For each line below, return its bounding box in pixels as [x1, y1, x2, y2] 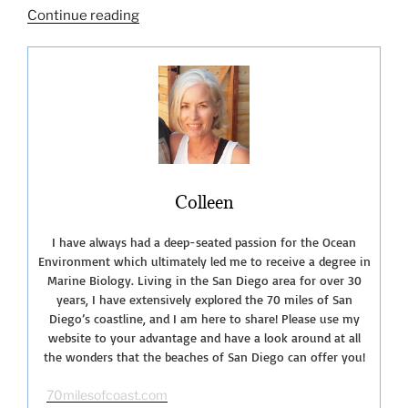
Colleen [175, 190, 233, 213]
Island [138, 49, 177, 66]
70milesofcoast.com [46, 386, 168, 403]
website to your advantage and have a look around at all [47, 329, 361, 345]
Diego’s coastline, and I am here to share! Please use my [48, 310, 360, 326]
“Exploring [138, 5, 205, 23]
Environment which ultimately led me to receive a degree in [37, 252, 371, 269]
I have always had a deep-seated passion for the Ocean [52, 233, 356, 250]
